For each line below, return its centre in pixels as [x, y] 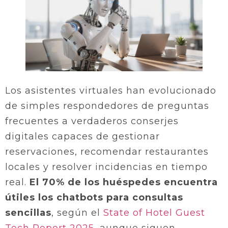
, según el [77, 213]
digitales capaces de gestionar [82, 137]
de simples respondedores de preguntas [107, 106]
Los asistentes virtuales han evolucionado [111, 91]
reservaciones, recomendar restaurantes [107, 152]
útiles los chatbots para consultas [94, 198]
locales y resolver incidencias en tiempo [106, 167]
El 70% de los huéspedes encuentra [124, 182]
